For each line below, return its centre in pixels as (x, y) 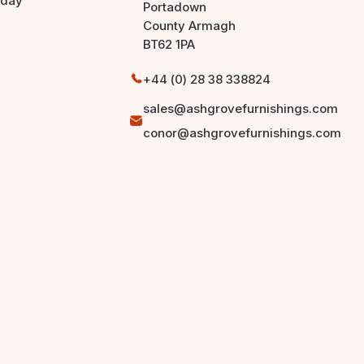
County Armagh (189, 25)
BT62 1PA (169, 44)
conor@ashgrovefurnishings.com (242, 132)
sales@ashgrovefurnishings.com (240, 108)
